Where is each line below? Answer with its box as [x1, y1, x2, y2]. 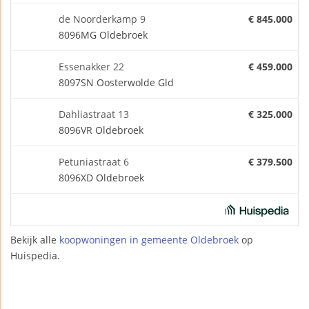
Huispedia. [10, 249, 60, 263]
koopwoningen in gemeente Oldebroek [59, 233, 239, 247]
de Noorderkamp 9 [59, 12, 146, 26]
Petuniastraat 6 [59, 155, 129, 169]
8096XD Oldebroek [59, 171, 144, 185]
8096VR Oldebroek [59, 123, 143, 137]
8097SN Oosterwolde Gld [59, 76, 174, 90]
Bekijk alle [10, 233, 59, 247]
